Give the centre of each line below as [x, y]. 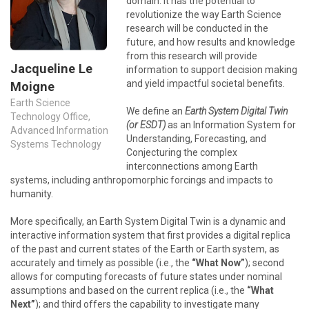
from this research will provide [192, 56]
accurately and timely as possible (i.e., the [101, 263]
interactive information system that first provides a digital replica [150, 235]
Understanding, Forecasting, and [196, 139]
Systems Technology [56, 144]
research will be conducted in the [197, 28]
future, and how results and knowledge [211, 42]
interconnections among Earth [192, 166]
